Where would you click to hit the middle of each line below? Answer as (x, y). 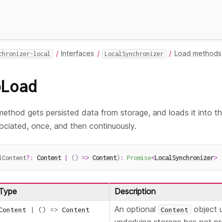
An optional (136, 209)
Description (135, 192)
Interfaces (78, 53)
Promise (139, 157)
